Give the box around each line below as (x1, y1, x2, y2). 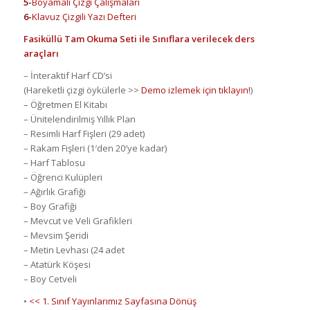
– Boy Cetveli (23, 273, 77, 286)
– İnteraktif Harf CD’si (23, 69, 112, 82)
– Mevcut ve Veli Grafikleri (23, 215, 132, 228)
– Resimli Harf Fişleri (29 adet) (23, 127, 145, 140)
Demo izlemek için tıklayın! (138, 84, 250, 97)
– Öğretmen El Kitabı (23, 98, 107, 111)
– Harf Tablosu (23, 156, 85, 170)
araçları (23, 47, 59, 60)
